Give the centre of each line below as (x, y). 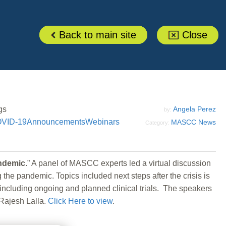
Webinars (102, 122)
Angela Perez (194, 109)
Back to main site (96, 35)
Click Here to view (80, 201)
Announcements (56, 122)
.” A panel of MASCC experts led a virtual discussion (118, 163)
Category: (158, 122)
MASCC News (193, 122)
